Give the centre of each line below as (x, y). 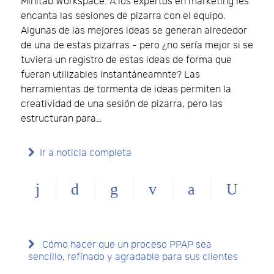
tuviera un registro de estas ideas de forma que (126, 60)
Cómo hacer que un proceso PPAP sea (126, 245)
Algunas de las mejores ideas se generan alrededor (134, 31)
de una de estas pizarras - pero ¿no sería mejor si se (137, 45)
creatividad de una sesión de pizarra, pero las (122, 104)
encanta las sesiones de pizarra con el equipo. (123, 16)
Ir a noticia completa (86, 153)
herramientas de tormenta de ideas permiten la (126, 89)
